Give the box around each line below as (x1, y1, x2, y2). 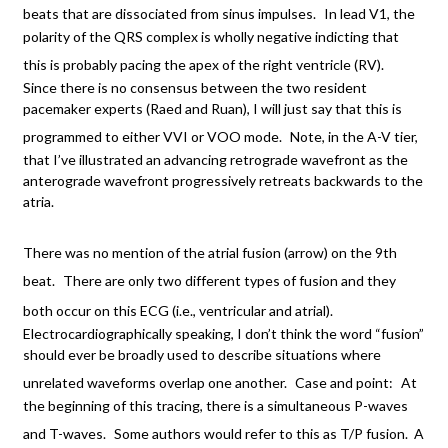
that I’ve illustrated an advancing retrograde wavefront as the (23, 150, 408, 168)
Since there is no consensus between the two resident (23, 78, 367, 96)
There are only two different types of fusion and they (63, 271, 396, 289)
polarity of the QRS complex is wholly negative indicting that (23, 27, 399, 45)
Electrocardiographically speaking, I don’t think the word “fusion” (23, 324, 424, 342)
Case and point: (295, 373, 393, 391)
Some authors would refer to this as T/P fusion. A (114, 424, 424, 442)
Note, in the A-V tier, (290, 127, 418, 145)
